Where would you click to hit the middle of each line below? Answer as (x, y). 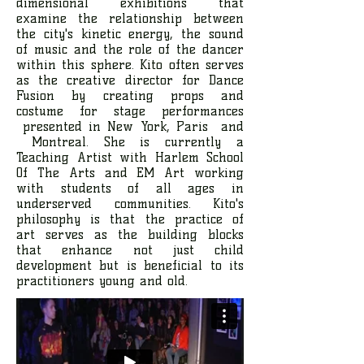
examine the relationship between (130, 18)
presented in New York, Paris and (130, 126)
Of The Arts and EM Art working (130, 172)
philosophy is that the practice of (130, 219)
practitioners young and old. (104, 280)
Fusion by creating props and (130, 95)
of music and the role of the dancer (130, 49)
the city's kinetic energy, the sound (130, 33)
